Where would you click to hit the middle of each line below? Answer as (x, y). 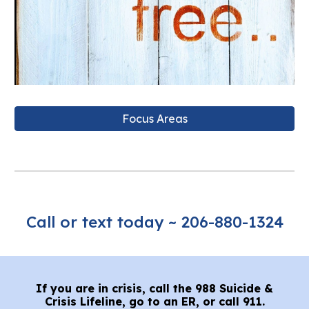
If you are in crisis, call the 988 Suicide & (154, 288)
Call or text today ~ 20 (112, 222)
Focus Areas (154, 118)
